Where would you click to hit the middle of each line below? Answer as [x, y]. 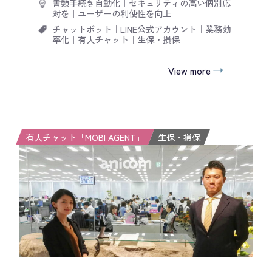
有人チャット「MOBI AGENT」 [85, 137]
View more [189, 71]
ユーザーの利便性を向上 [124, 13]
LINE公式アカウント [158, 29]
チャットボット [82, 29]
